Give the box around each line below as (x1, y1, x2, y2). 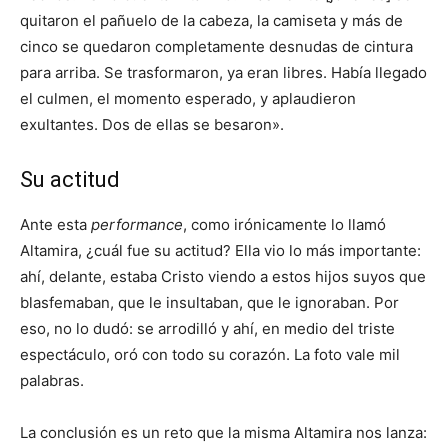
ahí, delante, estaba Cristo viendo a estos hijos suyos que (20, 267, 426, 286)
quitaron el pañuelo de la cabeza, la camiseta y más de (20, 11, 403, 30)
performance (91, 215, 183, 234)
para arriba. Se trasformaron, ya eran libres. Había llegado (20, 63, 427, 82)
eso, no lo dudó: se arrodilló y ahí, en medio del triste (20, 319, 395, 338)
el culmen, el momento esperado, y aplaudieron (20, 89, 356, 108)
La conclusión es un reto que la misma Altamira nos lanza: (20, 423, 427, 442)
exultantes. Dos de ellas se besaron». (20, 115, 284, 134)
